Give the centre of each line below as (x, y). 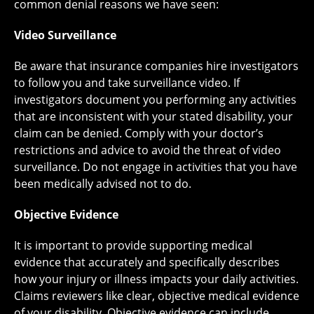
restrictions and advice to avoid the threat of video (148, 150)
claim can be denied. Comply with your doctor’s (139, 134)
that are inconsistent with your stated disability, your (153, 117)
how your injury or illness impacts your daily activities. (156, 279)
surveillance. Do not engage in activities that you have (156, 167)
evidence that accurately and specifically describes (147, 262)
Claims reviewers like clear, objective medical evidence (157, 296)
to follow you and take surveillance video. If (127, 83)
